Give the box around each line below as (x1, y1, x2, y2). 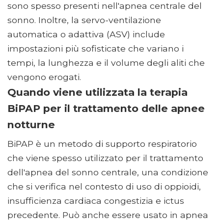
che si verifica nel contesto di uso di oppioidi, (7, 181, 201, 192)
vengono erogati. (7, 72, 83, 82)
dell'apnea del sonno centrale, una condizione (7, 167, 208, 178)
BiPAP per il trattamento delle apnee (7, 102, 205, 115)
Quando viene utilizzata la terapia (7, 86, 188, 99)
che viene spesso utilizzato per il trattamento (7, 153, 203, 164)
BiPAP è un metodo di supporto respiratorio (7, 138, 197, 149)
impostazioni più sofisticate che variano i (7, 43, 184, 54)
